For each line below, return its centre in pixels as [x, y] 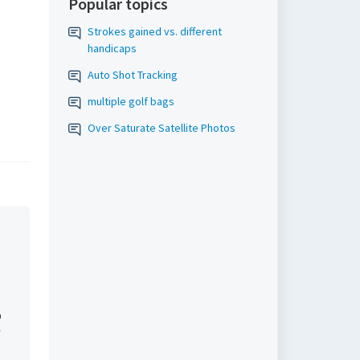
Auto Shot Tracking [132, 75]
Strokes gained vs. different [154, 31]
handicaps [112, 48]
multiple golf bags [131, 101]
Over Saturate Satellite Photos [161, 128]
